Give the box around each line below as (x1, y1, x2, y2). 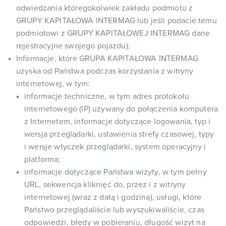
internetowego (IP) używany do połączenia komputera (24, 105, 218, 113)
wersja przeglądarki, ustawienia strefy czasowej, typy (24, 130, 214, 138)
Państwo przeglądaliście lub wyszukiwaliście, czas (24, 206, 204, 214)
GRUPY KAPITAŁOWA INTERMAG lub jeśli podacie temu (16, 17, 217, 25)
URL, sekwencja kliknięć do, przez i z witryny (24, 181, 186, 189)
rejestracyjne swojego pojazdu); (16, 42, 130, 50)
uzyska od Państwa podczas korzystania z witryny (16, 67, 194, 75)
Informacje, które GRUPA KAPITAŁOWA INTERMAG (16, 54, 198, 63)
